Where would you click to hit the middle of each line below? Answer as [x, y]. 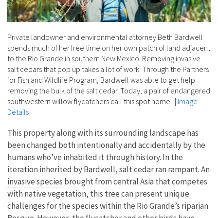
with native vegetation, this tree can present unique [98, 193]
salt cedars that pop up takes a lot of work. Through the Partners [108, 69]
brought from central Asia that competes [136, 181]
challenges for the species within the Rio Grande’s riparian [108, 206]
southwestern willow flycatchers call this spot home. [90, 101]
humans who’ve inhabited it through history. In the [95, 157]
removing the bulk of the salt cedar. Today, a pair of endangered [109, 90]
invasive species [36, 181]
